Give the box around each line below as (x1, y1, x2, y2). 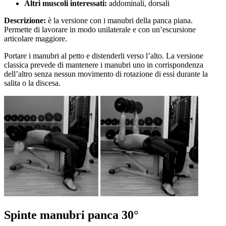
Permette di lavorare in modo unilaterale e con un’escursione (4, 25, 196, 34)
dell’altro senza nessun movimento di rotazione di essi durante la (4, 70, 208, 79)
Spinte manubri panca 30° (4, 208, 139, 222)
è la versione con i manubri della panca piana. (48, 16, 193, 25)
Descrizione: (4, 16, 48, 25)
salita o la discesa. (4, 79, 61, 88)
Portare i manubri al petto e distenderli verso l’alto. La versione (4, 51, 203, 61)
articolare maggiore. (4, 34, 67, 43)
